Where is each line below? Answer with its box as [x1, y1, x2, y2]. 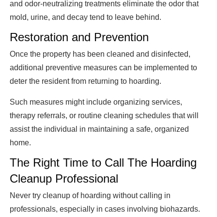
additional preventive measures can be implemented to [10, 63, 197, 72]
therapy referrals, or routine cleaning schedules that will [10, 111, 199, 120]
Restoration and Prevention [10, 31, 149, 44]
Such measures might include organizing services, [10, 98, 182, 107]
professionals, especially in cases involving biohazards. [10, 205, 200, 214]
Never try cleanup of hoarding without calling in [10, 191, 170, 200]
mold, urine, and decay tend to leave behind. [10, 13, 161, 22]
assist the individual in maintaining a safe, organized [10, 125, 189, 134]
